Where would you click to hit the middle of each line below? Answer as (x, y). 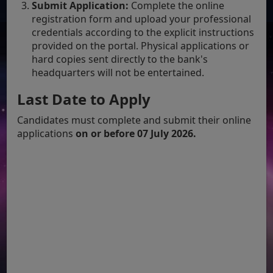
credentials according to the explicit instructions (143, 32)
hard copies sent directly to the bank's (120, 59)
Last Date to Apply (84, 99)
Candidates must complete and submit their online (134, 120)
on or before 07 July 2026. (136, 133)
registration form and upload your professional (142, 19)
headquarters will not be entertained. (118, 72)
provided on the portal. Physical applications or (141, 45)
